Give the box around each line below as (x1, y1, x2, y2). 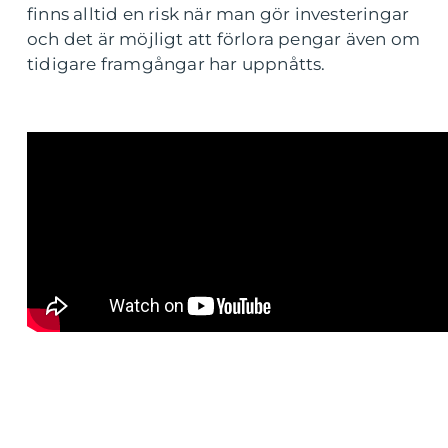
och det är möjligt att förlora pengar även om (27, 29, 421, 50)
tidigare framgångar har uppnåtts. (27, 54, 326, 75)
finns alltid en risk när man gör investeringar (27, 4, 410, 25)
